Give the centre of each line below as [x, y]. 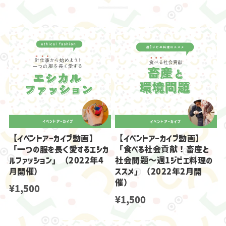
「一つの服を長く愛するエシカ [59, 150]
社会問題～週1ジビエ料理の [164, 161]
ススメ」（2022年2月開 [159, 172]
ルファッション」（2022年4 [56, 161]
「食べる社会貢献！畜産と [162, 150]
